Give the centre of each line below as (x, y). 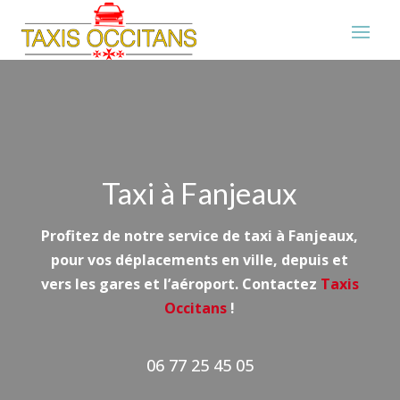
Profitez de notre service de (143, 236)
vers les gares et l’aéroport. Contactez (180, 284)
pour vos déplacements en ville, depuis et (200, 260)
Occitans (196, 308)
